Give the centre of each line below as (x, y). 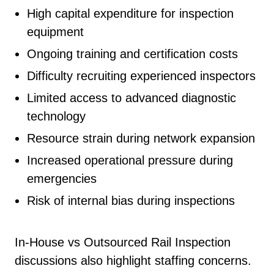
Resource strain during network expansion (141, 139)
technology (56, 117)
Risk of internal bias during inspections (131, 201)
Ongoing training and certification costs (132, 54)
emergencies (62, 179)
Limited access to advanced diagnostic (131, 98)
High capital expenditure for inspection (130, 14)
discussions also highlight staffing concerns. (133, 261)
